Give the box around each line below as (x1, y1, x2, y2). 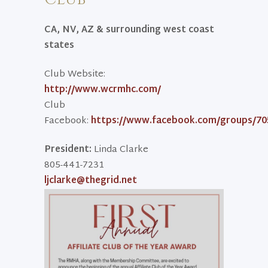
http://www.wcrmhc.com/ (44, 82, 161, 98)
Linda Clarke (92, 142, 148, 158)
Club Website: (44, 66, 105, 83)
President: (44, 142, 92, 158)
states (44, 38, 74, 54)
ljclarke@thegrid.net (44, 173, 137, 189)
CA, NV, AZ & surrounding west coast (44, 22, 214, 38)
